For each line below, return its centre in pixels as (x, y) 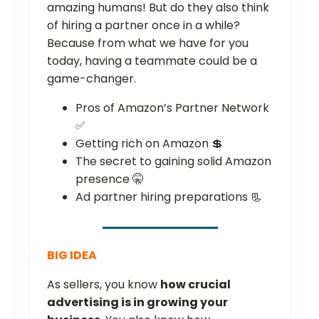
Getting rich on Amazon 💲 (149, 143)
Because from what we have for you (148, 43)
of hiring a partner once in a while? (143, 25)
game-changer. (91, 78)
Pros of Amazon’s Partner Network (172, 108)
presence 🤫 (110, 179)
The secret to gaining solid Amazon (173, 161)
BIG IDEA (72, 255)
